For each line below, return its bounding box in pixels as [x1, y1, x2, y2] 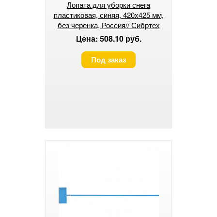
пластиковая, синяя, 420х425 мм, [53, 10, 164, 20]
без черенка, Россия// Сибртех [57, 20, 160, 31]
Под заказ [91, 54, 126, 65]
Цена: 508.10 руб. [76, 33, 141, 45]
